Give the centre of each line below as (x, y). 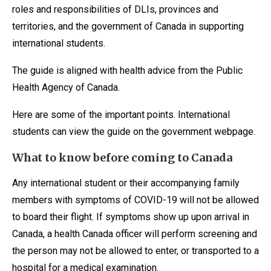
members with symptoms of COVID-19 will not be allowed (135, 200)
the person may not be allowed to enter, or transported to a (135, 250)
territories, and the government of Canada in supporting (128, 26)
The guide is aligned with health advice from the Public (127, 70)
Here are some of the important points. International (121, 114)
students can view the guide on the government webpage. (134, 131)
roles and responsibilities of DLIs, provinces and (115, 9)
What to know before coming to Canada (122, 157)
